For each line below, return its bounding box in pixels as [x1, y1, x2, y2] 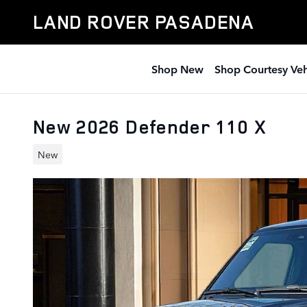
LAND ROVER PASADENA [33, 10, 254, 34]
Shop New [151, 61, 204, 76]
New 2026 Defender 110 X [33, 114, 267, 139]
